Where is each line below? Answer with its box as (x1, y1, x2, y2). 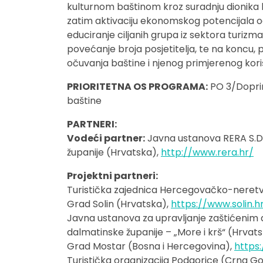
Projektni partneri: (67, 169, 158, 183)
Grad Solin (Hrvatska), (67, 197, 171, 211)
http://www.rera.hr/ (161, 146, 254, 159)
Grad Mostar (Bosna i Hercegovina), (67, 240, 234, 253)
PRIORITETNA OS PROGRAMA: (67, 80, 208, 93)
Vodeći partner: (67, 131, 145, 145)
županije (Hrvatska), (67, 146, 161, 159)
